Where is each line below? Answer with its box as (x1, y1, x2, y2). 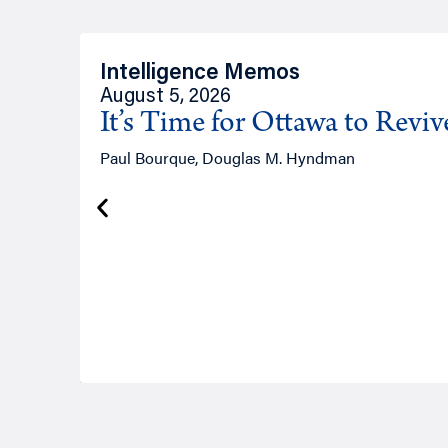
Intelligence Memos (100, 62, 300, 85)
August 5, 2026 (100, 86, 231, 107)
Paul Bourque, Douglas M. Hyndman (100, 145, 355, 169)
